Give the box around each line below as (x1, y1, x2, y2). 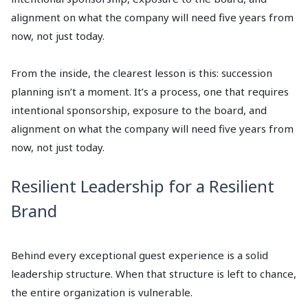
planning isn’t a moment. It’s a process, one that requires (11, 85, 289, 99)
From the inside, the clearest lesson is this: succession (11, 66, 272, 80)
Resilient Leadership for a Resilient (11, 175, 274, 198)
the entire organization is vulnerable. (11, 285, 192, 300)
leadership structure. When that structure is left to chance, (11, 267, 296, 281)
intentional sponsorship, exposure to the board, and (11, 103, 267, 118)
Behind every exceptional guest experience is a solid (11, 248, 268, 263)
